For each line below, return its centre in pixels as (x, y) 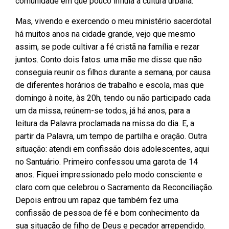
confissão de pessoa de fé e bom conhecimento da (107, 213)
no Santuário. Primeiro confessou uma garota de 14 (107, 162)
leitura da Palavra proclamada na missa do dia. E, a (105, 123)
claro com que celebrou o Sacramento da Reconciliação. (114, 187)
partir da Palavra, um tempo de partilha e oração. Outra (111, 136)
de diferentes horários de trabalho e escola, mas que (110, 85)
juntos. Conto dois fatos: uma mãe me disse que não (109, 59)
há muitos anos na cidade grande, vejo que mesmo (105, 34)
